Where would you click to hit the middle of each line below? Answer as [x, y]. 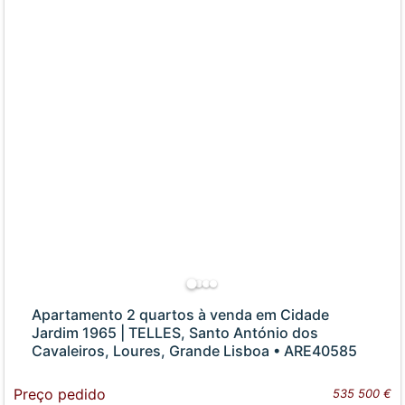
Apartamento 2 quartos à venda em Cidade [181, 315]
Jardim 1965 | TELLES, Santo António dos [175, 333]
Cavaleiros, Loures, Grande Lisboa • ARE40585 [195, 351]
